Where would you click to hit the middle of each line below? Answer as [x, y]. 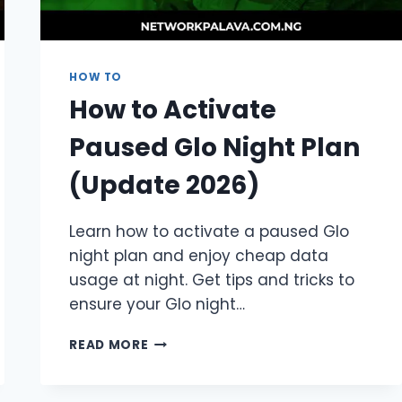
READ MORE [109, 345]
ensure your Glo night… [157, 305]
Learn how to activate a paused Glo [210, 232]
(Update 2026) [165, 186]
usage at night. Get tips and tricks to [212, 280]
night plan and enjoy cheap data [199, 256]
